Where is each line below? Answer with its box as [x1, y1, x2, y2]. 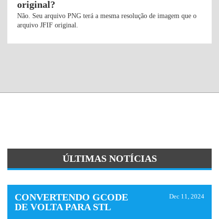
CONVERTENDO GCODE [15, 192, 128, 202]
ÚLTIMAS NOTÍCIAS [62, 153, 157, 164]
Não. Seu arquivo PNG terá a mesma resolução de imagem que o [17, 12, 197, 20]
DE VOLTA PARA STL [15, 201, 111, 212]
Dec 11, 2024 [169, 193, 204, 200]
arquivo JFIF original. [17, 22, 78, 29]
